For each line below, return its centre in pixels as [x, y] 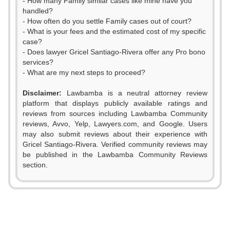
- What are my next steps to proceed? [84, 72]
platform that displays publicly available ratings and [115, 103]
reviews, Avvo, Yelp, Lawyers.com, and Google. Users [115, 124]
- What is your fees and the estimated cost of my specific [114, 31]
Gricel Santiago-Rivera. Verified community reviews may [115, 144]
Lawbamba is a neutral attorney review [135, 93]
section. [35, 165]
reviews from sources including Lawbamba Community [115, 113]
